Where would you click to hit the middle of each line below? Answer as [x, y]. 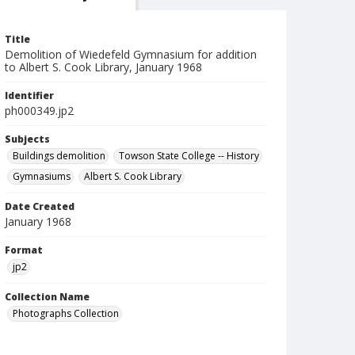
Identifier [29, 95]
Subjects [27, 139]
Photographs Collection [66, 313]
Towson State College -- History [189, 156]
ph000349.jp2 [39, 111]
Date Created [40, 206]
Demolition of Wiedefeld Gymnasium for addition [131, 54]
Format [24, 250]
